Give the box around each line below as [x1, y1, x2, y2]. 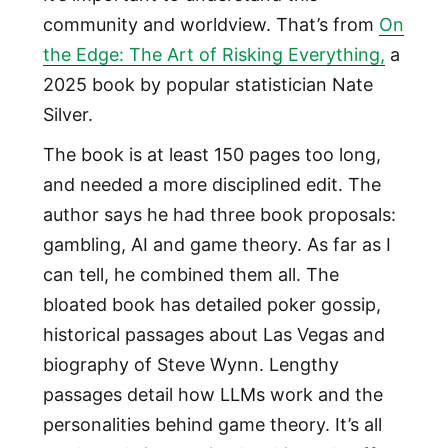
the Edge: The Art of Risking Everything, [42, 44, 385, 66]
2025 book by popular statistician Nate [42, 74, 373, 96]
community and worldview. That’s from [42, 14, 379, 36]
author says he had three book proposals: [42, 204, 396, 226]
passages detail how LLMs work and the [42, 384, 383, 406]
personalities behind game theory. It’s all [42, 414, 382, 436]
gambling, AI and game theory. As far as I [42, 234, 391, 256]
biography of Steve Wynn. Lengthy [42, 354, 339, 376]
